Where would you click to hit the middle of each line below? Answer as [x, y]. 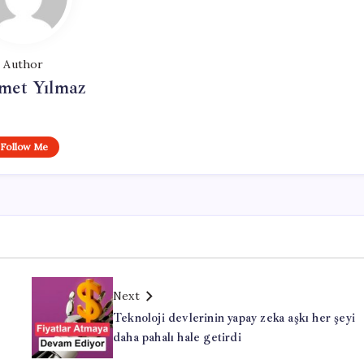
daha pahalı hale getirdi [177, 338]
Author [24, 65]
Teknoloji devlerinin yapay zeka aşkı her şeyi [234, 318]
